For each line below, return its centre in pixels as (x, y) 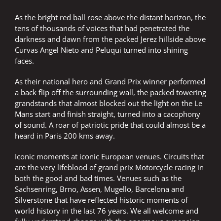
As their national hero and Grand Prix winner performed (110, 82)
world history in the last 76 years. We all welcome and (107, 211)
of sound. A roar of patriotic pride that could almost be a (110, 125)
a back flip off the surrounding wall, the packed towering (110, 92)
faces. (24, 61)
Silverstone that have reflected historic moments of (101, 200)
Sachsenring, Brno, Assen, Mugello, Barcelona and (99, 189)
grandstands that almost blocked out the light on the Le (109, 103)
